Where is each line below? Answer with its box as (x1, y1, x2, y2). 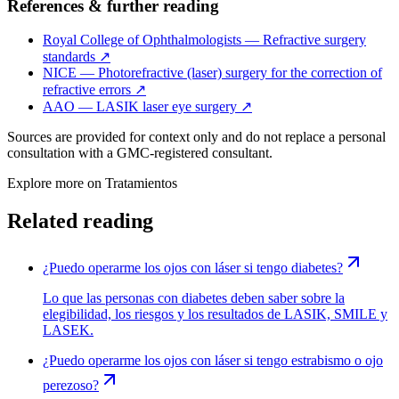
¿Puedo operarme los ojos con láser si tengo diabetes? (43, 260, 343, 276)
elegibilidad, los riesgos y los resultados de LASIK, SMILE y (43, 306, 387, 322)
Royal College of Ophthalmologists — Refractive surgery (43, 32, 366, 48)
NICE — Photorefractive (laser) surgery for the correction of (43, 65, 382, 81)
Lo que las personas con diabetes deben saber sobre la (43, 290, 345, 306)
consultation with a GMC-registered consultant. (7, 145, 273, 161)
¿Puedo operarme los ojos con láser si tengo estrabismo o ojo (43, 353, 383, 369)
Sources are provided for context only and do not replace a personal (7, 129, 386, 145)
